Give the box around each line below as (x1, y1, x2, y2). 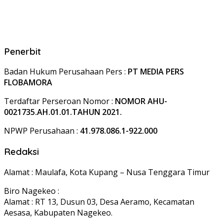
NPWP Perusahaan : (4, 125, 80, 137)
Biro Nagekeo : (4, 185, 59, 196)
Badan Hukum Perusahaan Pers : (4, 66, 128, 77)
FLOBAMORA (4, 77, 52, 88)
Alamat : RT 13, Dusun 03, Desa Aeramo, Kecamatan (4, 196, 194, 207)
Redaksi (4, 146, 39, 158)
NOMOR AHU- (115, 96, 167, 107)
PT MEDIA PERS (128, 66, 184, 77)
